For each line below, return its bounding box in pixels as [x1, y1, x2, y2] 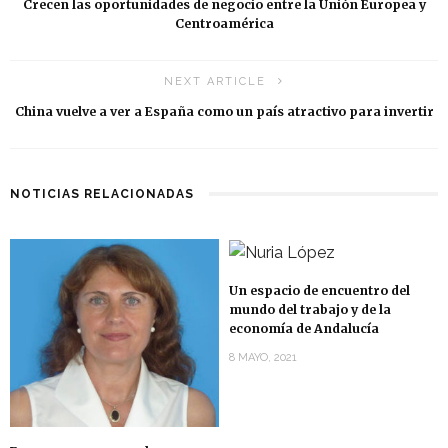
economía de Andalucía [229, 320, 379, 336]
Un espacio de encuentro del [229, 282, 410, 298]
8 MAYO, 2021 [229, 350, 297, 364]
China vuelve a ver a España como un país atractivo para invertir [14, 104, 434, 119]
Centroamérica [174, 16, 274, 31]
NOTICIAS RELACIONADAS [10, 187, 194, 201]
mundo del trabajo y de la [229, 301, 391, 317]
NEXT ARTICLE [164, 75, 266, 88]
